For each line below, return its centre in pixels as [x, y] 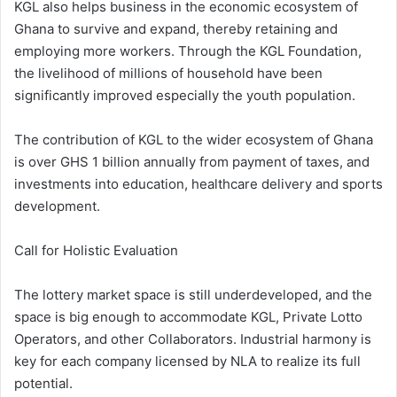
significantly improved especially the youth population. [185, 96]
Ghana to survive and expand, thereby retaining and [176, 29]
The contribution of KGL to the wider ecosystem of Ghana [194, 140]
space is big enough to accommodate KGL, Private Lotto [188, 317]
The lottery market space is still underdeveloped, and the [193, 295]
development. [57, 206]
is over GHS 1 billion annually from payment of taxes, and [192, 162]
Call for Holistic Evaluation [96, 251]
